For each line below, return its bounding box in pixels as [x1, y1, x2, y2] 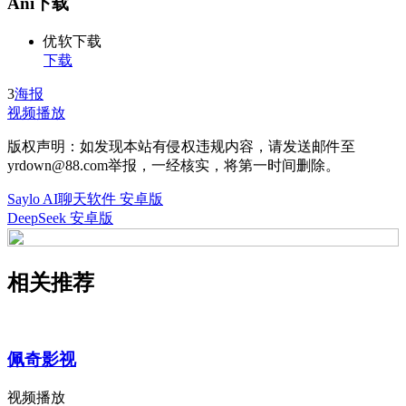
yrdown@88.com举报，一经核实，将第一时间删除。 [7, 157, 340, 173]
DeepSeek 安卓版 [7, 209, 113, 226]
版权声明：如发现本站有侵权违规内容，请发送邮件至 [7, 138, 355, 154]
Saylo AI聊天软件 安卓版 [7, 190, 163, 207]
